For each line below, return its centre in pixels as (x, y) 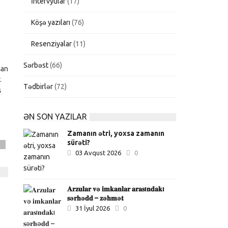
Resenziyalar (52, 44)
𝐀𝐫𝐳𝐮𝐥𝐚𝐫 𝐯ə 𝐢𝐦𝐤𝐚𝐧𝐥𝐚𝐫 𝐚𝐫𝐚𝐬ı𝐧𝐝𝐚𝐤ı (116, 189)
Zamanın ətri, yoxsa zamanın (116, 133)
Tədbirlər (38, 87)
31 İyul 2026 (93, 208)
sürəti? (79, 142)
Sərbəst (36, 65)
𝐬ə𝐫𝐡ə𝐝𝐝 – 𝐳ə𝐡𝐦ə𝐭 (96, 198)
